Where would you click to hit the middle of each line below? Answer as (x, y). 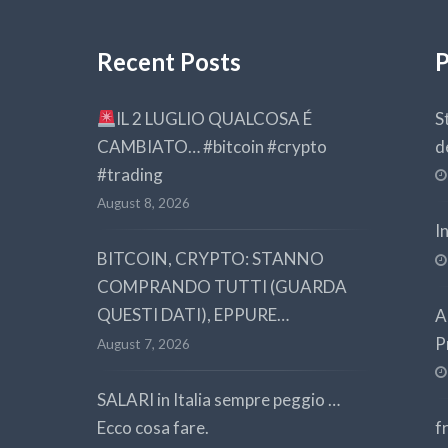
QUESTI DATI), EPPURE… (193, 315)
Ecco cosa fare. (153, 427)
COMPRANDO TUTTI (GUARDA (222, 287)
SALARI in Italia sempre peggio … (218, 399)
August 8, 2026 (143, 203)
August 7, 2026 (143, 343)
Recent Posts (169, 62)
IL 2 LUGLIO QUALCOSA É (214, 118)
